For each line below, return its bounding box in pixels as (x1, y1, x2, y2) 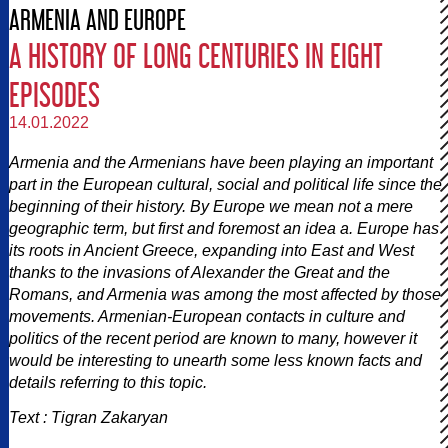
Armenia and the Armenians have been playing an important (9, 153, 433, 171)
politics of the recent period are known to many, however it (9, 329, 417, 347)
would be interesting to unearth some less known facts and (9, 351, 422, 369)
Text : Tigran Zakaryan (9, 408, 168, 426)
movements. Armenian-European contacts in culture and (9, 307, 405, 325)
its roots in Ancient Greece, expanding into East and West (9, 241, 414, 259)
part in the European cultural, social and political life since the (9, 175, 442, 193)
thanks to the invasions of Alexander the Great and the (9, 263, 390, 281)
